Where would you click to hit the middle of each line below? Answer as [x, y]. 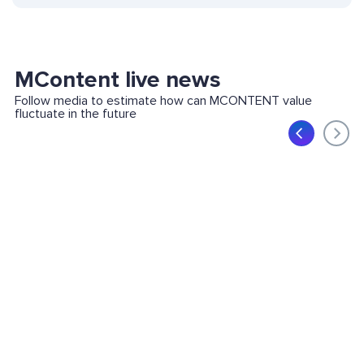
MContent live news [117, 80]
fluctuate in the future [75, 114]
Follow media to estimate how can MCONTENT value [163, 101]
